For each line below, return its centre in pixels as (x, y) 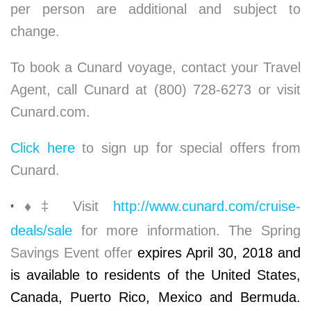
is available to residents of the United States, (155, 275)
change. (35, 31)
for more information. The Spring (186, 230)
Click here (43, 148)
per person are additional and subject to (155, 9)
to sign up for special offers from (187, 148)
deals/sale (41, 230)
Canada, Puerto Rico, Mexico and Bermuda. (155, 297)
